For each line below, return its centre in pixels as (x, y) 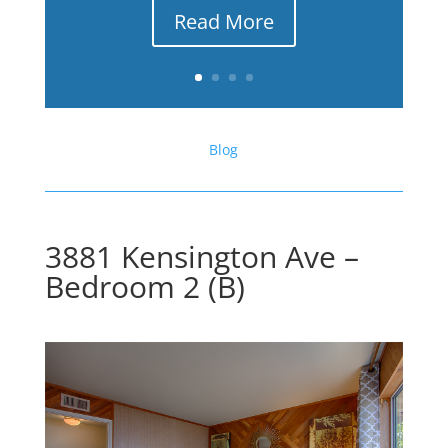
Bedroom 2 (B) (144, 286)
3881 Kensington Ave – (201, 256)
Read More (223, 22)
